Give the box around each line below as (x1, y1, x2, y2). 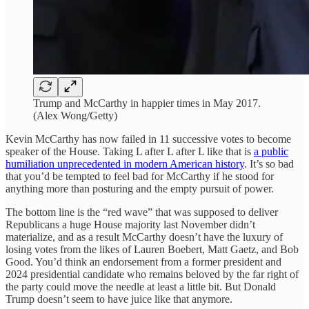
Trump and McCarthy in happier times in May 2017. (33, 97, 261, 109)
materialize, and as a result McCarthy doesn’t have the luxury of (6, 230, 283, 243)
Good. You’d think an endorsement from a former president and (6, 255, 281, 268)
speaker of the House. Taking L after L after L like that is (6, 145, 254, 157)
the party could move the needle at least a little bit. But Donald (6, 280, 276, 292)
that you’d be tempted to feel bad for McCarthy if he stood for (6, 170, 274, 182)
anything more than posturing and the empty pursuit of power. (6, 182, 274, 195)
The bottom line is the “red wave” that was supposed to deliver (6, 206, 278, 218)
